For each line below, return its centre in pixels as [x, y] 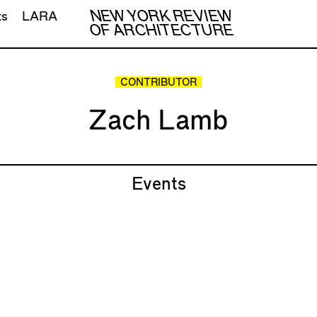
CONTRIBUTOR [158, 83]
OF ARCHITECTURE [161, 31]
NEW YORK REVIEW [161, 17]
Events [158, 184]
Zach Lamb [158, 121]
